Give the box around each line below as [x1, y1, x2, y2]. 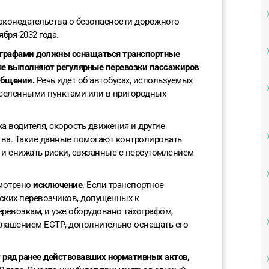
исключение [33, 180, 82, 191]
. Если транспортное [82, 180, 164, 191]
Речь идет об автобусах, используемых [34, 75, 193, 86]
